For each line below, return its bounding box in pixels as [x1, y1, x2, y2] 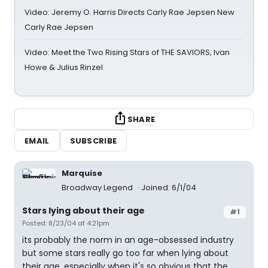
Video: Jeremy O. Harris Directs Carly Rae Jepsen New [25, 7, 234, 18]
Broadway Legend [62, 182, 135, 193]
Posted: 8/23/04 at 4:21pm [22, 218, 109, 228]
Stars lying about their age [22, 205, 145, 217]
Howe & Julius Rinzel [25, 62, 103, 73]
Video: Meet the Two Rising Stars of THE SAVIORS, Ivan [25, 47, 230, 58]
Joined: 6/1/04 [141, 182, 196, 193]
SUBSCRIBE [69, 135, 117, 147]
